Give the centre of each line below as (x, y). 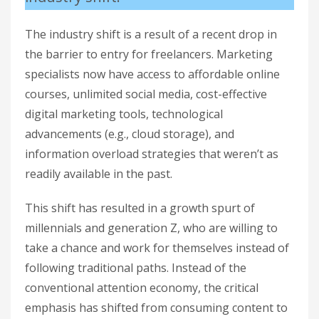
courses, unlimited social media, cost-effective (146, 94)
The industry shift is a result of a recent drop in (151, 34)
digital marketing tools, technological (124, 114)
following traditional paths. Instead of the (136, 268)
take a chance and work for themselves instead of (157, 248)
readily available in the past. (99, 174)
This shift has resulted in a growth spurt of (140, 208)
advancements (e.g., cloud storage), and (130, 134)
